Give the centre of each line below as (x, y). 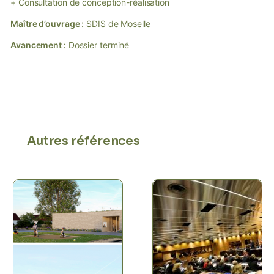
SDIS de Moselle (117, 23)
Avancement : (38, 45)
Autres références (83, 141)
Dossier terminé (98, 45)
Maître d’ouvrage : (47, 23)
